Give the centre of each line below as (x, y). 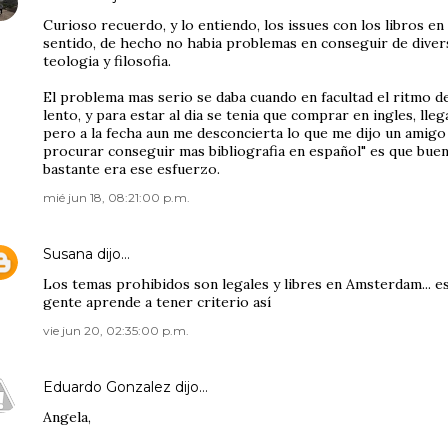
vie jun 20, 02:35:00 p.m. (116, 330)
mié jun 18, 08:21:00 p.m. (116, 197)
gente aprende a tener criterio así (157, 302)
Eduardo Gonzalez (107, 387)
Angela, (67, 417)
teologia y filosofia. (107, 61)
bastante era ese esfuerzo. (131, 169)
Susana (68, 254)
